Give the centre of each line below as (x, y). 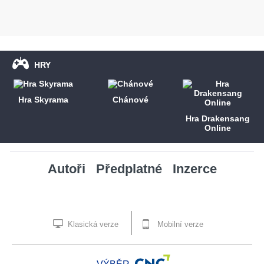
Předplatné (129, 169)
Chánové (131, 100)
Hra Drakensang (218, 119)
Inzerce (194, 169)
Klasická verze (92, 225)
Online (218, 128)
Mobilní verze (179, 225)
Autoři (66, 169)
